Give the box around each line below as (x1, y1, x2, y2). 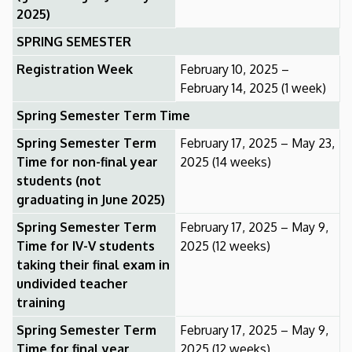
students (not (16, 172, 101, 189)
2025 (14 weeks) (180, 153, 271, 170)
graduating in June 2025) (16, 191, 165, 207)
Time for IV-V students (16, 237, 155, 254)
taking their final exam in (16, 256, 170, 273)
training (16, 294, 65, 310)
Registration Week (16, 60, 133, 77)
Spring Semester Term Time (16, 107, 193, 123)
